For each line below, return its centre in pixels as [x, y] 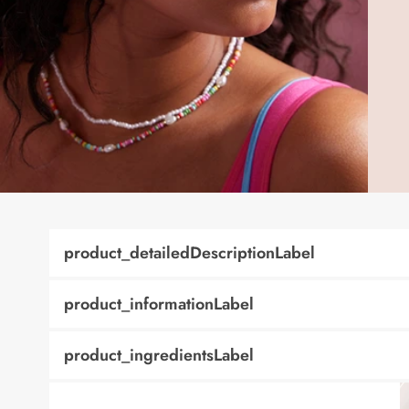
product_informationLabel [159, 304]
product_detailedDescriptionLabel [189, 253]
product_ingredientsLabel [159, 355]
